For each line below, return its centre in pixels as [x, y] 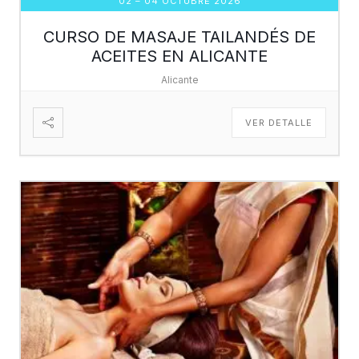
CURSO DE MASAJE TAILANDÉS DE [179, 36]
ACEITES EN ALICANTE [179, 56]
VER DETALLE [279, 122]
